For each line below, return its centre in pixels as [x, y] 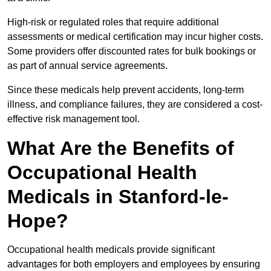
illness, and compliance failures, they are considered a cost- [135, 105]
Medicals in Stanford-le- [118, 197]
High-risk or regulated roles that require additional [113, 22]
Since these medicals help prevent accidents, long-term [126, 90]
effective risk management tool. [73, 119]
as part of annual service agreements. [87, 66]
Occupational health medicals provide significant [111, 250]
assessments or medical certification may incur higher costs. [135, 37]
